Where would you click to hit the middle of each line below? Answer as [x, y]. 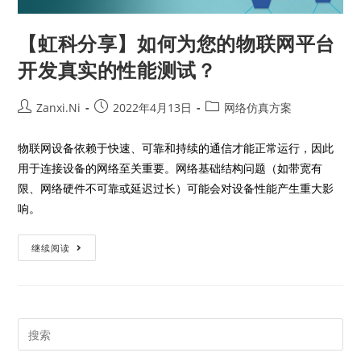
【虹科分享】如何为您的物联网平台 [177, 44]
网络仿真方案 [258, 108]
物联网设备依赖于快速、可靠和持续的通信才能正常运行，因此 [176, 148]
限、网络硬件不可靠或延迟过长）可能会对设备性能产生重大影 [176, 189]
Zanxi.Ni [59, 108]
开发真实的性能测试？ [117, 70]
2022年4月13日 [153, 108]
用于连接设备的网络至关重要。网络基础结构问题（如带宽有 [170, 168]
